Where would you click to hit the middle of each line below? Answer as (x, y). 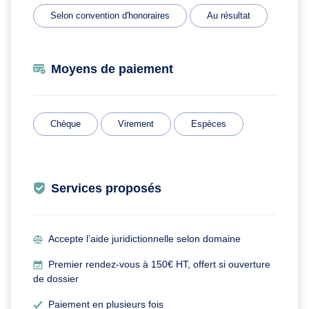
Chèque (66, 123)
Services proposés (106, 188)
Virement (136, 123)
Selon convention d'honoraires (110, 15)
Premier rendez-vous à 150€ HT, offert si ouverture (160, 264)
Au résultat (229, 15)
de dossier (56, 278)
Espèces (209, 123)
